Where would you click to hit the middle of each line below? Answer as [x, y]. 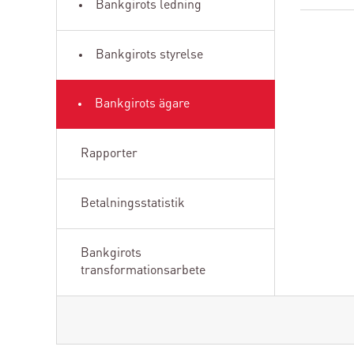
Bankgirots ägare [142, 104]
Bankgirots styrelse [149, 55]
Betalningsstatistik [133, 203]
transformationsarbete [143, 271]
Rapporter [109, 154]
